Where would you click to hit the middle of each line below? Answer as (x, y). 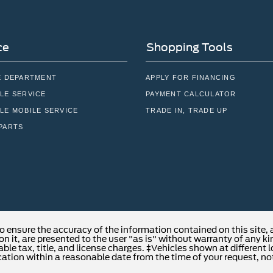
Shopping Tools (190, 48)
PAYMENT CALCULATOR (191, 94)
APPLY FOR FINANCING (191, 78)
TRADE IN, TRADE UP (187, 111)
